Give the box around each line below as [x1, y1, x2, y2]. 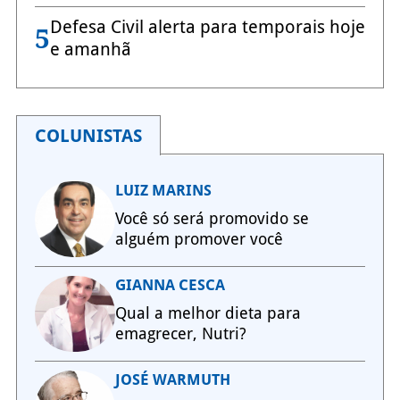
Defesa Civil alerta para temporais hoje [49, 16, 365, 38]
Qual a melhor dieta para [114, 304, 301, 323]
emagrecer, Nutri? [114, 324, 246, 344]
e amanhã [49, 38, 131, 61]
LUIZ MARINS [114, 181, 212, 200]
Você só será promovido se [114, 209, 309, 229]
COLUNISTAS [34, 125, 142, 147]
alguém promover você [114, 229, 283, 249]
